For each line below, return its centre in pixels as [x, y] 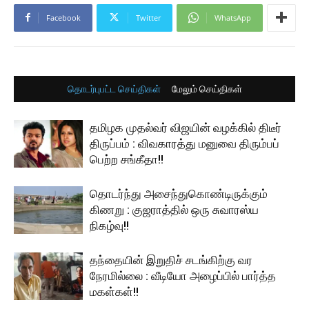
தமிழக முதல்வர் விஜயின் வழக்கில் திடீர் [186, 127]
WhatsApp [233, 17]
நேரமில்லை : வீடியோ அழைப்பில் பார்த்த [183, 276]
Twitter [148, 17]
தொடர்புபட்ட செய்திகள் [114, 89]
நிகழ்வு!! [109, 225]
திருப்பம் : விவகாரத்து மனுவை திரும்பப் [185, 143]
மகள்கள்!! [114, 291]
